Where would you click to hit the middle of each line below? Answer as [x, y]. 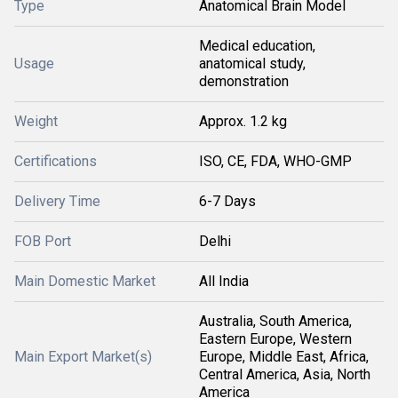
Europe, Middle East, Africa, [284, 357]
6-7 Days [227, 201]
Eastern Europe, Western [275, 339]
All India [224, 281]
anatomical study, [252, 64]
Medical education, [257, 46]
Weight [36, 121]
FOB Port [43, 241]
